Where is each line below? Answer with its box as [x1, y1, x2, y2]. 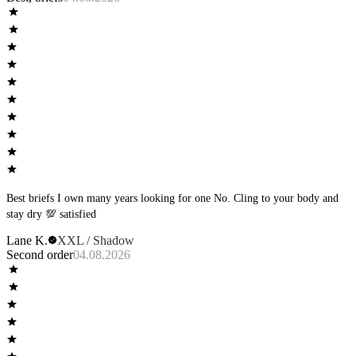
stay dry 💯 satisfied [45, 208, 96, 221]
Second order [6, 248, 73, 262]
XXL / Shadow [57, 234, 134, 248]
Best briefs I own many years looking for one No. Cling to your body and [6, 192, 339, 205]
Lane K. [6, 234, 48, 248]
